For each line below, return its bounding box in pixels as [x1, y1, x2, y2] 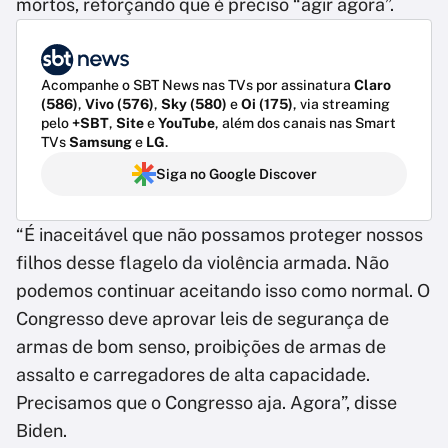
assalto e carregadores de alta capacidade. [16, 364, 370, 386]
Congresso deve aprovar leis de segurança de [16, 308, 389, 330]
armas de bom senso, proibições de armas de [16, 336, 386, 358]
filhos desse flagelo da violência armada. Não [16, 252, 389, 274]
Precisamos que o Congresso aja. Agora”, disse [16, 392, 397, 414]
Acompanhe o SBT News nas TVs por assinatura [41, 77, 354, 94]
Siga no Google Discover [155, 166, 317, 183]
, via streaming [293, 96, 390, 113]
